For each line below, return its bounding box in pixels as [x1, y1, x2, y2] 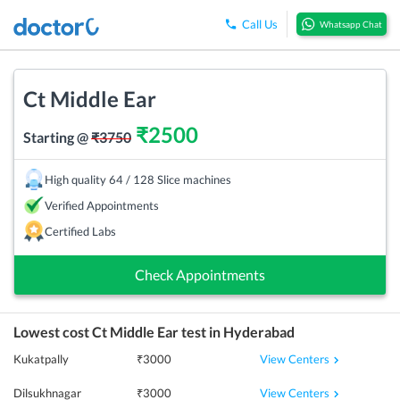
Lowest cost [13, 322, 92, 340]
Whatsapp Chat [320, 19, 382, 30]
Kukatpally [13, 351, 69, 366]
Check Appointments [135, 265, 265, 283]
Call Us [242, 17, 278, 32]
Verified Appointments [45, 197, 159, 212]
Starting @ [23, 128, 91, 146]
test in [179, 322, 223, 340]
